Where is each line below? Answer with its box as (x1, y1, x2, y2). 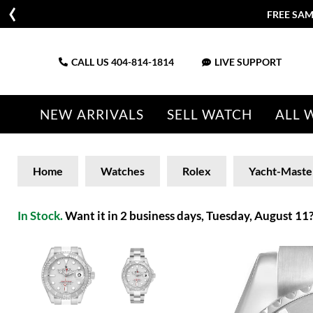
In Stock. (17, 208, 63, 223)
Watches (101, 164, 145, 177)
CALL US (71, 55, 111, 68)
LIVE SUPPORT (214, 55, 282, 68)
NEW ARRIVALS (40, 106, 145, 122)
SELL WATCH (166, 106, 253, 122)
